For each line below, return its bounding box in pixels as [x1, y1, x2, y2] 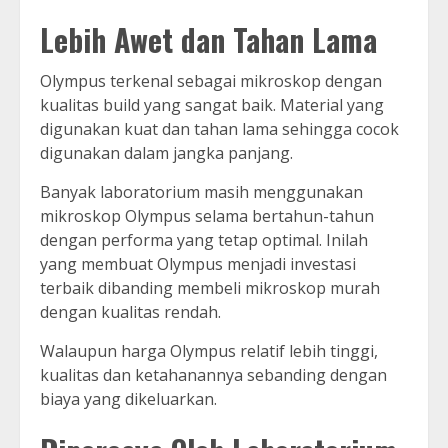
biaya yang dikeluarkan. [40, 388, 217, 411]
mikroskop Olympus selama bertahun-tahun [40, 205, 374, 228]
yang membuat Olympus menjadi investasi [40, 253, 356, 276]
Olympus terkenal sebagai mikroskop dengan [40, 70, 382, 93]
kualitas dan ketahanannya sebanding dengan [40, 364, 387, 387]
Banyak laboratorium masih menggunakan [40, 181, 363, 204]
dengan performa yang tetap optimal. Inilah [40, 229, 368, 252]
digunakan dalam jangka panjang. [40, 142, 293, 165]
